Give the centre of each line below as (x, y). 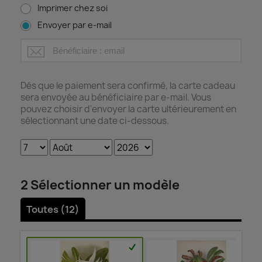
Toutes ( (46, 209)
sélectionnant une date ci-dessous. (95, 121)
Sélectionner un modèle (104, 185)
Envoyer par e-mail (75, 25)
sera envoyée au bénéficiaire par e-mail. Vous (116, 97)
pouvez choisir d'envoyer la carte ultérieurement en (128, 109)
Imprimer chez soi (73, 8)
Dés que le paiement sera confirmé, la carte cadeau (128, 86)
